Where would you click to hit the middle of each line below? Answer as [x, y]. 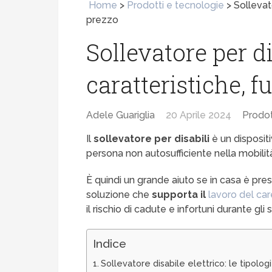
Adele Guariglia [121, 115]
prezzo [103, 20]
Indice [110, 244]
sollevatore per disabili [152, 139]
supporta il [180, 195]
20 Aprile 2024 [199, 115]
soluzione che [119, 195]
